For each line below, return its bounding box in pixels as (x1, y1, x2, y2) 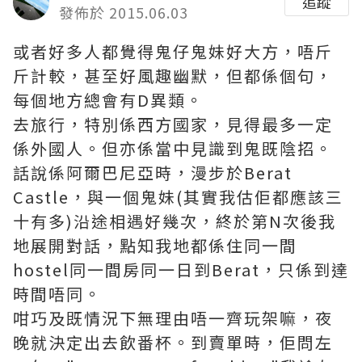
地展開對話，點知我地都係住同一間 (13, 234, 297, 257)
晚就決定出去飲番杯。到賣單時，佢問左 (13, 330, 333, 354)
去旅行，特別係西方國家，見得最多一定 (13, 112, 333, 136)
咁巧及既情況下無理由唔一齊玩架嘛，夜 (13, 306, 333, 330)
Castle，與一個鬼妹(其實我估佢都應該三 (13, 185, 343, 208)
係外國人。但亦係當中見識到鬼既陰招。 (13, 137, 333, 160)
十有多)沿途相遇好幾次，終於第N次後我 (13, 209, 336, 233)
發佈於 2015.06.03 (59, 2, 188, 23)
